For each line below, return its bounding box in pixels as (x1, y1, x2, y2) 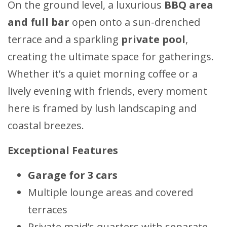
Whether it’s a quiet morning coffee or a (8, 67, 198, 81)
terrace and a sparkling (8, 32, 121, 47)
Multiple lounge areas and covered (28, 185, 193, 200)
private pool (121, 32, 185, 47)
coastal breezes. (8, 119, 84, 133)
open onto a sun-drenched (69, 15, 200, 29)
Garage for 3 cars (28, 168, 118, 182)
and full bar (8, 15, 69, 29)
